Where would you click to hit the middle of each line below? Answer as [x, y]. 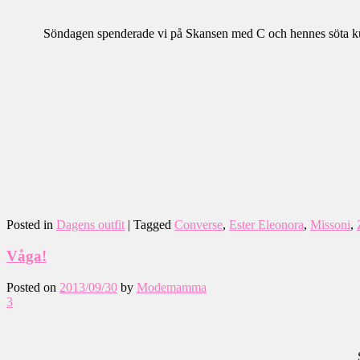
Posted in [30, 225]
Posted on [33, 287]
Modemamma [172, 287]
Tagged [152, 225]
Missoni [330, 225]
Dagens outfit [90, 225]
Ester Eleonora [266, 225]
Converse [198, 225]
